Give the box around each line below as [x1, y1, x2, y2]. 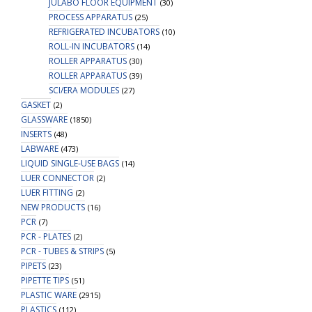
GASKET [21, 99, 51, 111]
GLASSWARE [21, 114, 68, 125]
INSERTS [21, 128, 52, 140]
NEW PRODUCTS [21, 201, 85, 213]
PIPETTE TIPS [21, 274, 69, 286]
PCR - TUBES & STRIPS [21, 245, 104, 257]
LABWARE [21, 143, 58, 155]
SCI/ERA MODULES [49, 84, 119, 96]
